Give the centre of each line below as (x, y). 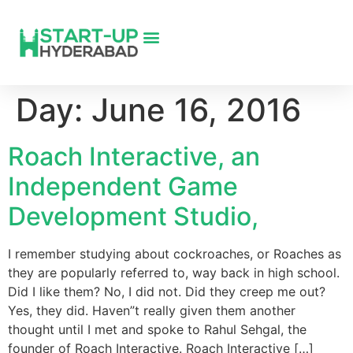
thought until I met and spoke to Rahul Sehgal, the (157, 329)
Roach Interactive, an (134, 156)
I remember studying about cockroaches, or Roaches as (175, 254)
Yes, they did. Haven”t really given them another (152, 310)
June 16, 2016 (196, 110)
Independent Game (123, 186)
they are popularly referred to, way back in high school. (174, 273)
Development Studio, (133, 216)
